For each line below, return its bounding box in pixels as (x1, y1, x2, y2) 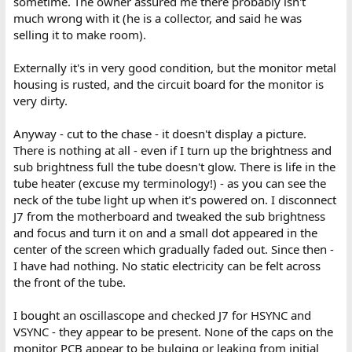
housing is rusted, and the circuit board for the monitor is (13, 75, 324, 92)
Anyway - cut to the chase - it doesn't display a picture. (13, 125, 306, 141)
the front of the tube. (13, 273, 126, 290)
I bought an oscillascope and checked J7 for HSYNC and (13, 306, 311, 323)
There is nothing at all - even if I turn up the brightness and (13, 141, 332, 158)
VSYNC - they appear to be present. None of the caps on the (13, 323, 333, 339)
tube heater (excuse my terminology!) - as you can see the (13, 174, 326, 191)
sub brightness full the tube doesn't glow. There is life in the (13, 158, 335, 174)
